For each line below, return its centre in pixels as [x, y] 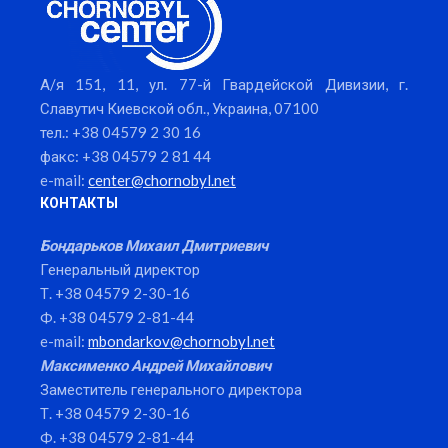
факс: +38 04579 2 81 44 [125, 156]
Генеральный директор [120, 269]
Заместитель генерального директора [171, 389]
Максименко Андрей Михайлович [155, 365]
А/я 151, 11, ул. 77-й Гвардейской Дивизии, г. [224, 84]
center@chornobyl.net [162, 180]
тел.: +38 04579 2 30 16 [120, 132]
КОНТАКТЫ [79, 203]
